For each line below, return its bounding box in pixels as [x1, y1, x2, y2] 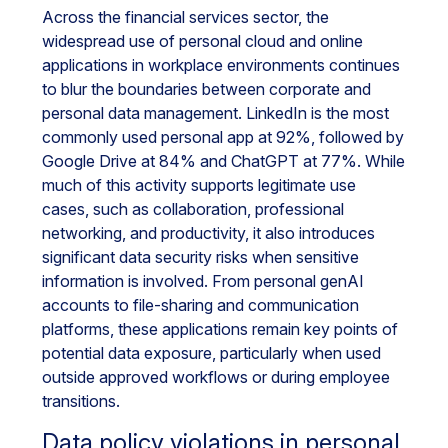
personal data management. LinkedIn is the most [42, 103, 389, 123]
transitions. [42, 391, 120, 411]
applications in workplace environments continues [42, 55, 400, 75]
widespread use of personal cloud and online [42, 31, 363, 51]
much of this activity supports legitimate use [42, 175, 356, 195]
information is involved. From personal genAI [42, 271, 364, 291]
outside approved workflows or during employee [42, 367, 390, 387]
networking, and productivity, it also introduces [42, 223, 375, 243]
